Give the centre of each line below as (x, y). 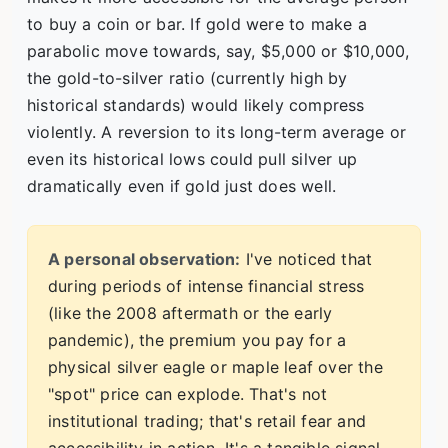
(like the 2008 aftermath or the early (190, 313)
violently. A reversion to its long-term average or (217, 132)
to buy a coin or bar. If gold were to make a (197, 24)
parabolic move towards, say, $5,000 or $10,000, (218, 51)
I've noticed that (306, 259)
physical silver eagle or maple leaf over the (215, 367)
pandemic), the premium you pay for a (197, 340)
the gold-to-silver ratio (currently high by (187, 78)
